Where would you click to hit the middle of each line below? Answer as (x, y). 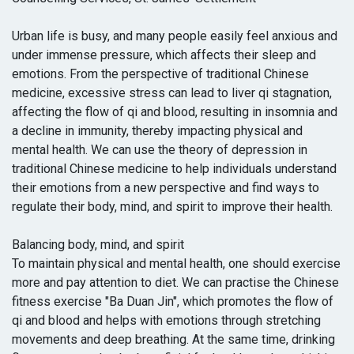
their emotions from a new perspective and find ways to (166, 188)
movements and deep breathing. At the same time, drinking (173, 340)
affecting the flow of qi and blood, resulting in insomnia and (175, 112)
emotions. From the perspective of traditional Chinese (160, 74)
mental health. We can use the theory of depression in (160, 150)
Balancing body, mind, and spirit (98, 245)
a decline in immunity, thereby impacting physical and (157, 131)
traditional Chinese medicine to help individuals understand (174, 169)
